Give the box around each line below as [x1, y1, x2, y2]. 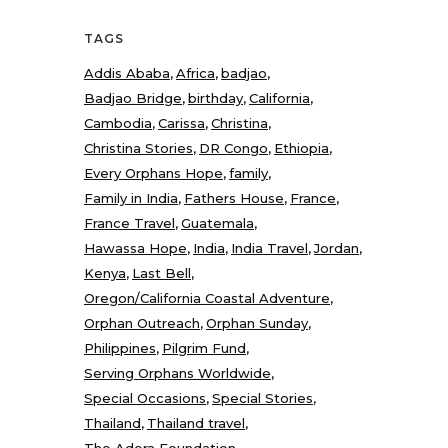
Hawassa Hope [84, 239, 187, 256]
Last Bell [132, 264, 191, 281]
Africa [176, 64, 215, 81]
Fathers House [184, 189, 284, 206]
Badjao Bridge [84, 89, 182, 106]
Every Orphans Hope [84, 164, 223, 181]
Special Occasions [84, 389, 206, 406]
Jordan [314, 239, 359, 256]
